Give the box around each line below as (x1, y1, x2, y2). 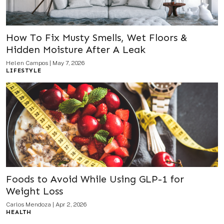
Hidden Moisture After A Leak (6, 43, 145, 56)
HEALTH (6, 208, 32, 216)
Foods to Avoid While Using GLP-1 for (6, 173, 184, 185)
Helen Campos (6, 59, 48, 67)
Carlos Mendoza (6, 201, 51, 208)
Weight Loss (6, 185, 63, 197)
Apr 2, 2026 (55, 201, 86, 208)
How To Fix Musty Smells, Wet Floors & (6, 31, 187, 44)
